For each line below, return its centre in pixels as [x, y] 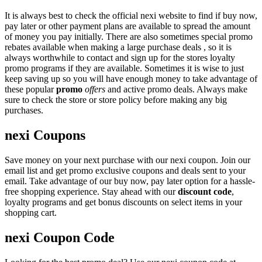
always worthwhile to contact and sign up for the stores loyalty [120, 57]
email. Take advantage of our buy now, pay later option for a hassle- [130, 181]
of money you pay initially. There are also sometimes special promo [129, 36]
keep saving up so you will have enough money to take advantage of [131, 78]
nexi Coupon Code [60, 237]
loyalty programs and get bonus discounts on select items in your [123, 202]
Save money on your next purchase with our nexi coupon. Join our [127, 160]
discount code [205, 191]
